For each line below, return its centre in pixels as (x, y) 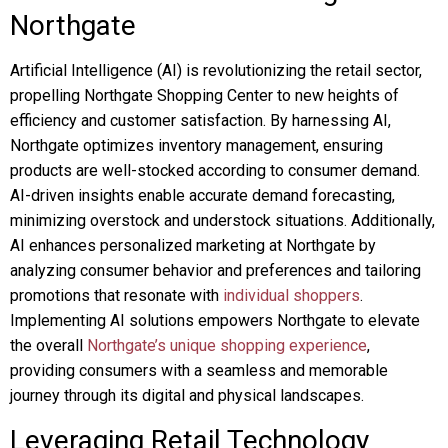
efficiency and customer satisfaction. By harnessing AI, (200, 120)
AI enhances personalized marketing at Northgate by (193, 245)
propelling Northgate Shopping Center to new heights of (204, 95)
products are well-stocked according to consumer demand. (215, 170)
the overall (48, 345)
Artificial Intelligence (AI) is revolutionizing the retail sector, (216, 70)
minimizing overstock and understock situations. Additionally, (222, 220)
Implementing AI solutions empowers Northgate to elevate (215, 320)
